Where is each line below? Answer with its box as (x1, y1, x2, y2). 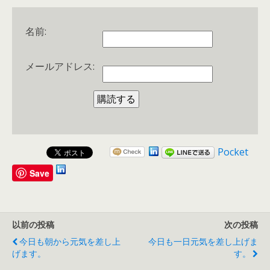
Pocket (218, 145, 248, 159)
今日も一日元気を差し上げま (148, 236, 258, 248)
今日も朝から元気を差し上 (19, 236, 121, 248)
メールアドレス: (25, 60, 95, 74)
